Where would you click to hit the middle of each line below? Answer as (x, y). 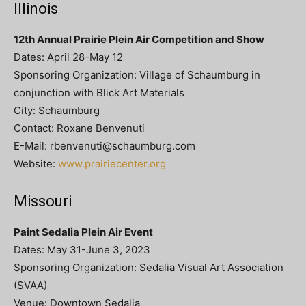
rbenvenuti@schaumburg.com (123, 145)
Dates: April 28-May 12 (68, 57)
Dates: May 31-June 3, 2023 (82, 249)
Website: (36, 163)
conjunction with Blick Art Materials (99, 92)
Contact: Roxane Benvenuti (79, 128)
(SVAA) (30, 285)
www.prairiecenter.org (112, 163)
